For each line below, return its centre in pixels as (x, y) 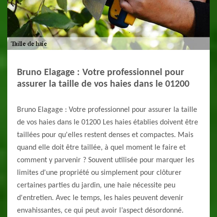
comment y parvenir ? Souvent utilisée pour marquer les (106, 161)
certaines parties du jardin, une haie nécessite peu (96, 186)
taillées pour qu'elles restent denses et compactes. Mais (105, 135)
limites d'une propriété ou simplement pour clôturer (99, 173)
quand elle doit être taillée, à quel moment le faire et (101, 148)
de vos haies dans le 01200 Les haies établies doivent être (108, 123)
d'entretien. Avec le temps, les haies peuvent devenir (100, 198)
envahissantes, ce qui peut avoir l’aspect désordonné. (100, 211)
